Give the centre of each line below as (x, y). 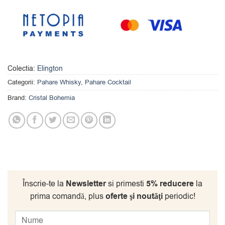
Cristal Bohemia (52, 98)
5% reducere (170, 184)
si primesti (126, 184)
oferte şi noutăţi (134, 197)
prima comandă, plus (68, 197)
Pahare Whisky (59, 82)
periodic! (179, 197)
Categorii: (22, 82)
